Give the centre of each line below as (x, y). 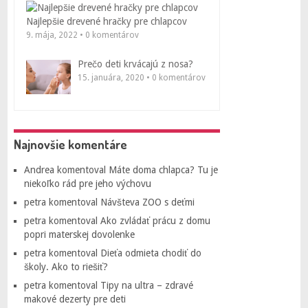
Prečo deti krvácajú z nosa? (135, 64)
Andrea (39, 170)
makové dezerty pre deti (75, 299)
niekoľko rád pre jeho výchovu (87, 184)
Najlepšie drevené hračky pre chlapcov (106, 21)
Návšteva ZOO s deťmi (147, 202)
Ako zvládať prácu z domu (155, 221)
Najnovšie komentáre (70, 144)
